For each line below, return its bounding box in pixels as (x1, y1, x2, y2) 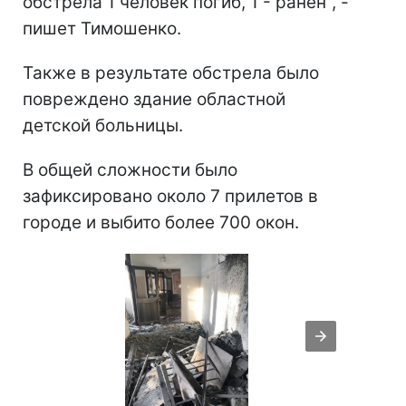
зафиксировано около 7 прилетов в (23, 186, 318, 208)
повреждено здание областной (23, 89, 285, 111)
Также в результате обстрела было (23, 63, 319, 84)
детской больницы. (23, 115, 183, 137)
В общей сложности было (23, 159, 237, 181)
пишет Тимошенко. (23, 18, 181, 40)
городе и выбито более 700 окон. (23, 212, 299, 234)
